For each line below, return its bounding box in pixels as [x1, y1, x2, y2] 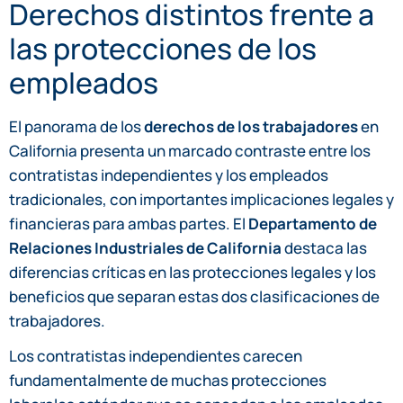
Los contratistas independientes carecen [9, 345, 302, 367]
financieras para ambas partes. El [9, 213, 248, 235]
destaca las [282, 237, 367, 259]
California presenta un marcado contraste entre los [9, 140, 371, 162]
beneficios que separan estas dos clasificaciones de [9, 286, 380, 308]
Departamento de [248, 213, 377, 235]
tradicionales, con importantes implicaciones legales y [9, 189, 394, 210]
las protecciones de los [9, 29, 317, 69]
